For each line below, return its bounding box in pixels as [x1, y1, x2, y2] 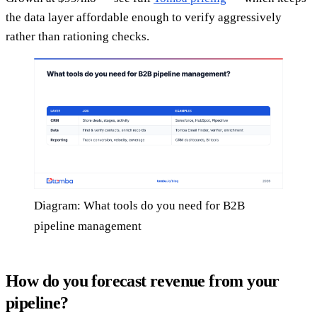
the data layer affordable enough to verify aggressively [6, 10, 282, 24]
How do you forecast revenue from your [6, 271, 279, 290]
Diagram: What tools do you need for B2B [34, 198, 245, 212]
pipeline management [34, 219, 142, 233]
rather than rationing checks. [6, 29, 149, 43]
